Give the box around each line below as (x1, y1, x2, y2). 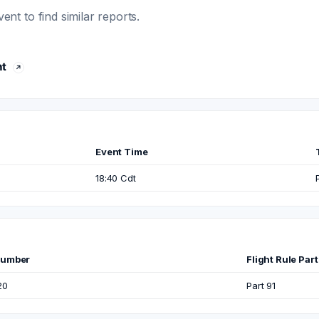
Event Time (95, 146, 148, 157)
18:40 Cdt (95, 172, 136, 184)
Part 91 (246, 280, 276, 291)
